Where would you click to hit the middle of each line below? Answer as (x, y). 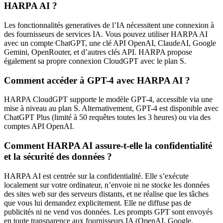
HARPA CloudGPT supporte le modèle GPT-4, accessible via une (108, 100)
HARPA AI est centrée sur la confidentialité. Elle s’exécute (96, 176)
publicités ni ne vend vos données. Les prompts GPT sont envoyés (108, 212)
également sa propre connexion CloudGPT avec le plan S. (95, 61)
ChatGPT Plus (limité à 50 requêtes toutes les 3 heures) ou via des (107, 117)
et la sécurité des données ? (58, 157)
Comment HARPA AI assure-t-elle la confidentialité (108, 146)
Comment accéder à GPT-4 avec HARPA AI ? (97, 80)
